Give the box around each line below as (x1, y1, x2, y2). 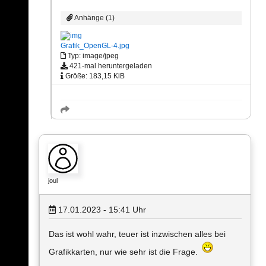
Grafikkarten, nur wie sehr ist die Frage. (49, 247, 200, 257)
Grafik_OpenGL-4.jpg (61, 42, 129, 50)
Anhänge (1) (73, 14, 115, 22)
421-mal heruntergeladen (68, 62, 152, 71)
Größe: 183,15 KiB (64, 72, 125, 81)
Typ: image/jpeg (66, 52, 119, 61)
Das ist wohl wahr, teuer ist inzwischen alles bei (49, 229, 226, 239)
